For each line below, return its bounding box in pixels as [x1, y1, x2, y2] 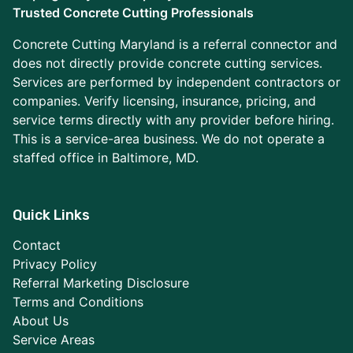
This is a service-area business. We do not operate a [13, 131, 325, 147]
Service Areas [13, 332, 95, 348]
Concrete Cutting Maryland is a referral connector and [13, 36, 337, 53]
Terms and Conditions [13, 294, 143, 310]
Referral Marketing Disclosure [13, 275, 189, 292]
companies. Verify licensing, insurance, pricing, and [13, 93, 316, 110]
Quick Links [13, 206, 90, 225]
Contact [13, 237, 61, 254]
